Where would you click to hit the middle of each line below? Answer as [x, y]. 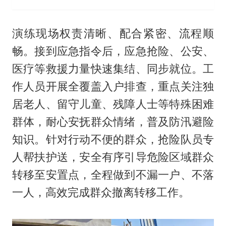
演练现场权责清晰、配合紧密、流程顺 [113, 34]
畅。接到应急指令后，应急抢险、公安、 [113, 51]
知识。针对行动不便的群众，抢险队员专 [113, 139]
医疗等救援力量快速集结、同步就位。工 [113, 69]
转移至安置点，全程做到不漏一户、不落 [113, 175]
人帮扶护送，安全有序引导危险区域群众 [113, 157]
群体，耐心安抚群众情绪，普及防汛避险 [113, 122]
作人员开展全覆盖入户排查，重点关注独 [113, 87]
